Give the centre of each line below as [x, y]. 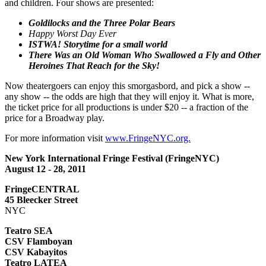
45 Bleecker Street [41, 199]
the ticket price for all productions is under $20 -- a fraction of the [126, 107]
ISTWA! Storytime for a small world [98, 44]
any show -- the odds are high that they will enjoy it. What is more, [129, 96]
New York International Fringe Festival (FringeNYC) [112, 158]
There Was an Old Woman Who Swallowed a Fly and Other [145, 55]
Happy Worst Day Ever [72, 33]
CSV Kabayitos [36, 252]
